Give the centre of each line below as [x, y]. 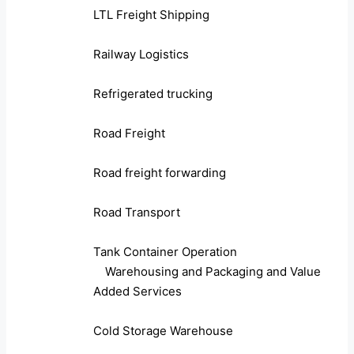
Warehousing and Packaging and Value [213, 272]
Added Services [137, 292]
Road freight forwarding [160, 173]
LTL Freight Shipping [151, 15]
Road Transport [137, 213]
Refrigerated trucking [153, 94]
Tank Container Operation [165, 252]
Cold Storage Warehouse [163, 331]
